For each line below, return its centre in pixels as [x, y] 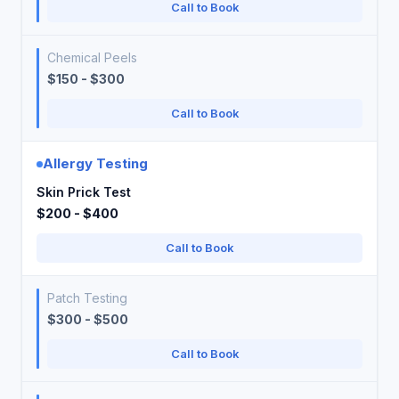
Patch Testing [87, 298]
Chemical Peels [92, 57]
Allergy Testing [95, 163]
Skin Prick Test [84, 192]
